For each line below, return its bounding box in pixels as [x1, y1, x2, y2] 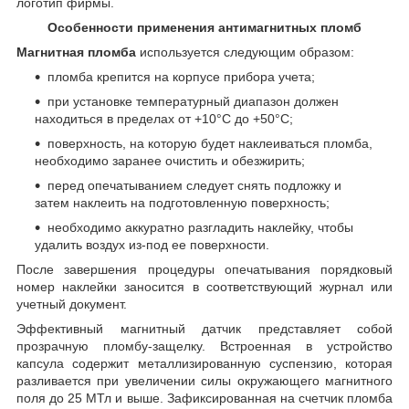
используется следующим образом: [136, 44, 354, 59]
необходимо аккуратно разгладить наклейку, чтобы [47, 219, 353, 235]
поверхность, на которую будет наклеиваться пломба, [47, 135, 372, 151]
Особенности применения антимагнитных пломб [47, 19, 362, 35]
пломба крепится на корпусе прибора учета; [47, 68, 315, 84]
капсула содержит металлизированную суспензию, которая [16, 355, 393, 371]
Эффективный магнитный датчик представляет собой [16, 320, 393, 336]
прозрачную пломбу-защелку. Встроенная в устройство [16, 338, 393, 353]
